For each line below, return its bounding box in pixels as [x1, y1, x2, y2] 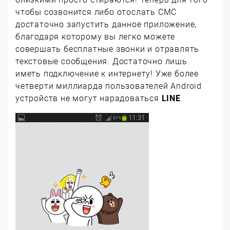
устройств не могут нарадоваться [15, 93, 162, 103]
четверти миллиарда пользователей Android [15, 81, 202, 91]
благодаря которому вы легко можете [15, 32, 176, 42]
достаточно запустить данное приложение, [15, 20, 197, 29]
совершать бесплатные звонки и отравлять [15, 44, 200, 54]
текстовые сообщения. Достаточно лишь [15, 56, 187, 66]
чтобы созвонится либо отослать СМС [15, 7, 177, 17]
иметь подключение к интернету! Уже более [15, 69, 199, 79]
